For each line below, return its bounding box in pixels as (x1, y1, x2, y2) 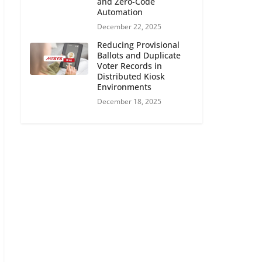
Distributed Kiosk (97, 70, 165, 82)
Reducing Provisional (97, 39, 180, 50)
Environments (97, 81, 151, 92)
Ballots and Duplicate (97, 49, 181, 61)
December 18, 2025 (97, 96, 161, 106)
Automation (97, 6, 143, 18)
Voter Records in (97, 60, 162, 71)
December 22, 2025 (97, 21, 161, 32)
